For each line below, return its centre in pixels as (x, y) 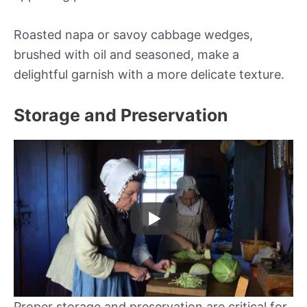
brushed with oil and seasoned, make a (126, 55)
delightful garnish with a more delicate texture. (149, 75)
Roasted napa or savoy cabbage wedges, (133, 35)
